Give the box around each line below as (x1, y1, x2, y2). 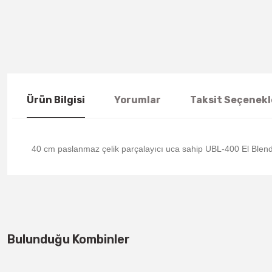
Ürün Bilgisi (27, 94, 85, 106)
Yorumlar (114, 94, 161, 106)
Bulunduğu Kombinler (7, 232, 130, 246)
